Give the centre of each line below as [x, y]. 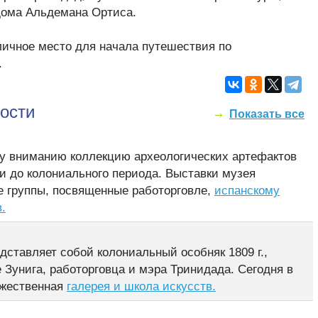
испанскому [247, 191]
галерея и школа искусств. [141, 286]
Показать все [267, 114]
